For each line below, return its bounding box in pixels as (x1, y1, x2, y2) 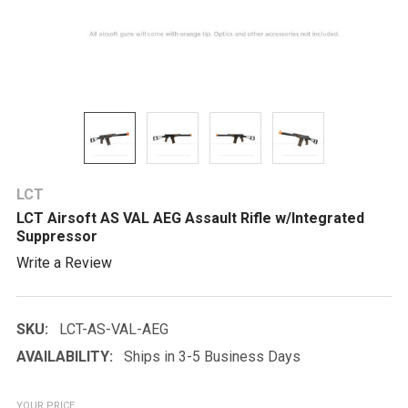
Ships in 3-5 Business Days (124, 347, 301, 365)
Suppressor (16, 228, 97, 245)
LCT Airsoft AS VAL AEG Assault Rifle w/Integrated (16, 209, 364, 227)
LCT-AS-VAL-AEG (59, 320, 168, 338)
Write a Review (16, 253, 112, 271)
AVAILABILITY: (16, 347, 113, 365)
